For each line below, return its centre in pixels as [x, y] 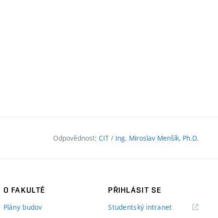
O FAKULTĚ [24, 190]
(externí [184, 206]
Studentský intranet [140, 207]
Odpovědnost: [76, 138]
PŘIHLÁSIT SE [135, 190]
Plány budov [23, 207]
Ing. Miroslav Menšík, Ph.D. [157, 138]
